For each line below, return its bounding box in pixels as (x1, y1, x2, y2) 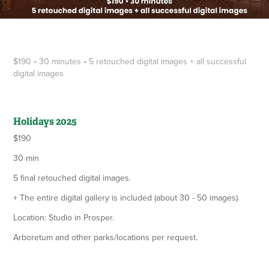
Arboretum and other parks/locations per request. (13, 231, 198, 243)
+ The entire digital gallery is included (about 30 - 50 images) (13, 191, 238, 204)
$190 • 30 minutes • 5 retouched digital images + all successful (13, 55, 247, 67)
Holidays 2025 (13, 115, 77, 128)
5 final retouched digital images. (13, 171, 131, 184)
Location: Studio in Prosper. (13, 211, 117, 223)
